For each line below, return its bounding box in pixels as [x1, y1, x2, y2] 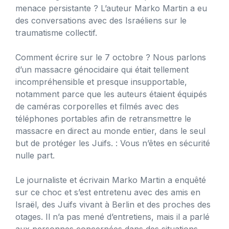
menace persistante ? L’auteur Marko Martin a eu [15, 3, 207, 13]
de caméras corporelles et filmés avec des [15, 101, 179, 111]
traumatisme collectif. [15, 27, 97, 38]
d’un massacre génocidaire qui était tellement [15, 64, 189, 75]
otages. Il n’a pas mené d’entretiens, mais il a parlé [15, 211, 210, 222]
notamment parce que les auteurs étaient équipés [15, 88, 207, 99]
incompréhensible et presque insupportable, [15, 76, 187, 87]
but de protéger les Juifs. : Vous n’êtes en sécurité [15, 138, 210, 148]
